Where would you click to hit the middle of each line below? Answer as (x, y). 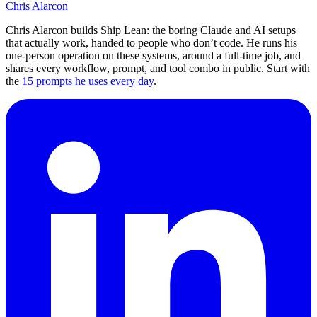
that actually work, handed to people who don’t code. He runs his (151, 43)
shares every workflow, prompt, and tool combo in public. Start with (158, 69)
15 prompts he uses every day (88, 81)
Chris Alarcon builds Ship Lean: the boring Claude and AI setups (151, 30)
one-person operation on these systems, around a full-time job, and (153, 56)
